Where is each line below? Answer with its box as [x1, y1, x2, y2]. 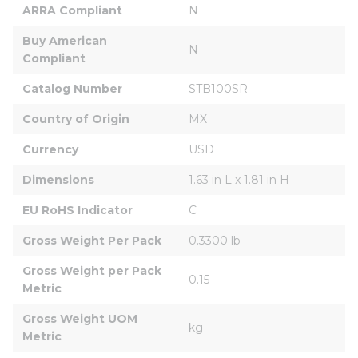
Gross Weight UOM [22, 311, 141, 326]
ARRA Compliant [22, 2, 122, 18]
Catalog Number [22, 81, 122, 96]
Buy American [22, 33, 110, 48]
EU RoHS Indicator [22, 202, 133, 217]
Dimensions [22, 172, 94, 187]
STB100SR [189, 81, 248, 96]
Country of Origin [22, 111, 129, 126]
